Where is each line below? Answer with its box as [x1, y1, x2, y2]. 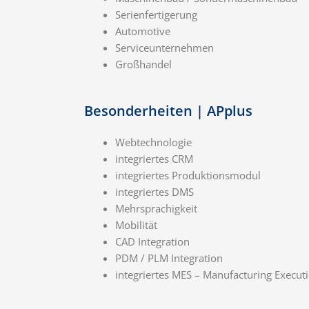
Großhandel [115, 57, 172, 72]
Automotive [115, 24, 170, 39]
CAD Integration [115, 234, 190, 248]
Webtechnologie [115, 134, 192, 149]
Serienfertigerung [115, 8, 197, 22]
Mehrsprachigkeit [115, 201, 197, 215]
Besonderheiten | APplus [84, 101, 252, 120]
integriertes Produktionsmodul [115, 168, 261, 182]
